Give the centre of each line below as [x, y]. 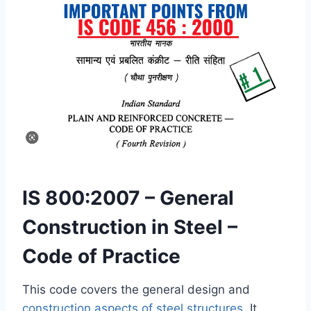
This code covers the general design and [136, 289]
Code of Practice [101, 256]
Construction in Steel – [130, 227]
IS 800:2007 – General [128, 197]
